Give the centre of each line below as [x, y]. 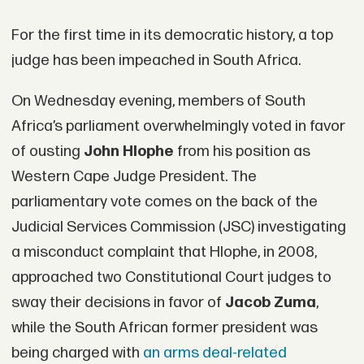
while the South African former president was [164, 327]
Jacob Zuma [270, 302]
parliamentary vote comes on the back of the [164, 201]
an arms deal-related [214, 353]
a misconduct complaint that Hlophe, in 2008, [164, 252]
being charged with [77, 353]
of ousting [47, 151]
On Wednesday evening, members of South [158, 101]
